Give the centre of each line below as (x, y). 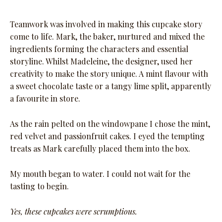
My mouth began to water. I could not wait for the (100, 174)
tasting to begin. (39, 186)
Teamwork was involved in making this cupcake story (106, 24)
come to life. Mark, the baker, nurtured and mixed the (107, 37)
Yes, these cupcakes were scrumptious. (74, 212)
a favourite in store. (45, 99)
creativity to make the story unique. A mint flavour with (109, 74)
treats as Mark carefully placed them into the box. (100, 149)
